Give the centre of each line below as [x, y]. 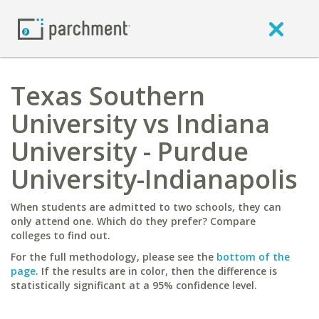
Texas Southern [108, 96]
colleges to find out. [61, 235]
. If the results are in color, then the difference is [156, 271]
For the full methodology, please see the [114, 257]
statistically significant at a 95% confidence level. [134, 285]
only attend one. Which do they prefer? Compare [133, 221]
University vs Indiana [140, 124]
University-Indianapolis [154, 179]
